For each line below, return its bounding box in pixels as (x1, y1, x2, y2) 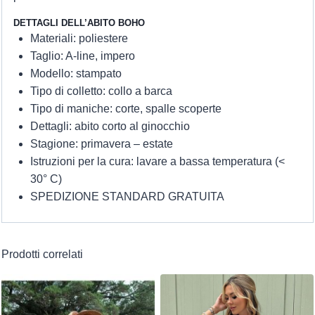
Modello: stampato (30, 67, 122, 79)
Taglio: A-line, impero (30, 49, 135, 62)
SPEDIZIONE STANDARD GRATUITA (30, 190, 224, 202)
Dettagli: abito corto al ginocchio (30, 120, 190, 132)
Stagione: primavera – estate (30, 137, 173, 150)
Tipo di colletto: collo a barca (30, 84, 172, 97)
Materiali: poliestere (30, 32, 128, 44)
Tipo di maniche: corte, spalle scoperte (30, 102, 221, 115)
